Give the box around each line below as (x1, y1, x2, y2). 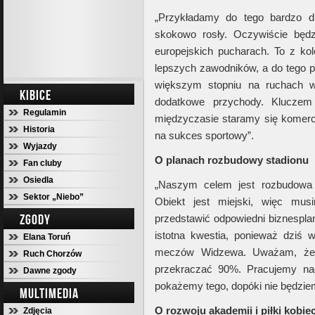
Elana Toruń (23, 232, 70, 242)
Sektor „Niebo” (23, 192, 84, 202)
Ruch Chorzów (23, 249, 82, 259)
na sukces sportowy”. (155, 129, 254, 141)
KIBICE (20, 87, 51, 103)
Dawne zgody (23, 266, 77, 276)
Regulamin (23, 108, 66, 117)
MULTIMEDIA (20, 285, 79, 301)
